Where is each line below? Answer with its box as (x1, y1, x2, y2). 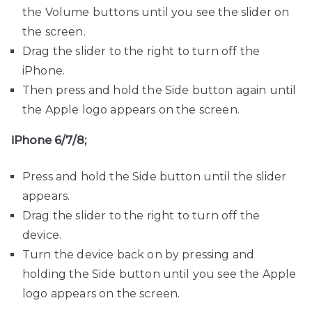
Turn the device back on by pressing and (22, 248, 255, 262)
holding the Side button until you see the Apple (22, 267, 297, 281)
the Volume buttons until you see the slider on (22, 6, 290, 19)
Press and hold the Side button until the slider (22, 170, 287, 184)
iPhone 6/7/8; (11, 134, 87, 148)
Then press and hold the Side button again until (22, 84, 297, 97)
